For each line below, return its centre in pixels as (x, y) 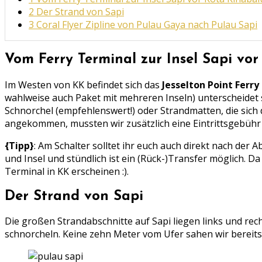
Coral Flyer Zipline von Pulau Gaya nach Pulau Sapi (146, 24)
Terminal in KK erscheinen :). (67, 171)
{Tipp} (19, 145)
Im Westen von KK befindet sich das (83, 85)
